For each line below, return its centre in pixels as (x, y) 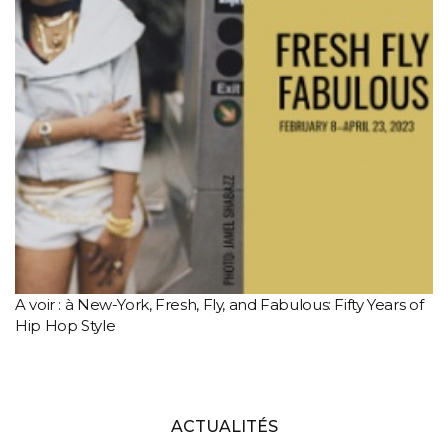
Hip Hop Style (65, 325)
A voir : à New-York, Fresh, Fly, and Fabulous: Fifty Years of (219, 304)
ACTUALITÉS (224, 426)
